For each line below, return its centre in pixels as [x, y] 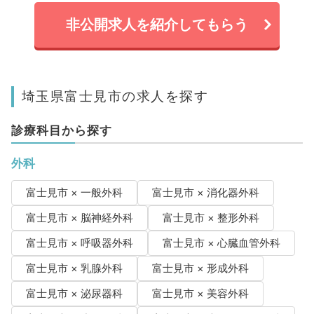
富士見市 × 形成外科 [200, 268]
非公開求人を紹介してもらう [157, 24]
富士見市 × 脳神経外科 [79, 218]
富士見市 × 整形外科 [211, 218]
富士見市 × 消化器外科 [205, 192]
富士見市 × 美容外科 [200, 293]
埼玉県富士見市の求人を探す [115, 96]
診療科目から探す [61, 130]
